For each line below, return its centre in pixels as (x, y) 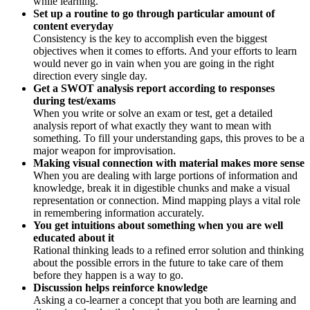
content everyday (73, 26)
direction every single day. (92, 75)
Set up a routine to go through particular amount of (154, 13)
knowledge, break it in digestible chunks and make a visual (162, 188)
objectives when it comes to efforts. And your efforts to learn (165, 51)
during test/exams (74, 100)
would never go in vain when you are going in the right (154, 63)
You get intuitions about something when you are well (158, 225)
